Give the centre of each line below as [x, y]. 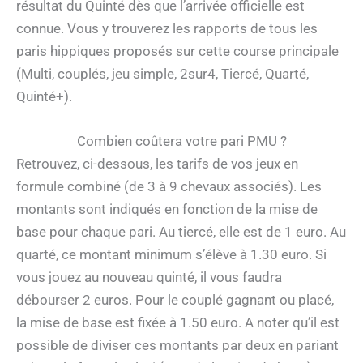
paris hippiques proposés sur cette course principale [177, 51]
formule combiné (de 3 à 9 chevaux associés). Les [169, 186]
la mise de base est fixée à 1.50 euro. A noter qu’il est [178, 322]
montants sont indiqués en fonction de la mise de [167, 209]
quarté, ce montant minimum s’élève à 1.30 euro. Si [171, 254]
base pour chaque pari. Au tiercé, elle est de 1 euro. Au [181, 231]
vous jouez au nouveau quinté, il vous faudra [149, 277]
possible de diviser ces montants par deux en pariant [177, 345]
